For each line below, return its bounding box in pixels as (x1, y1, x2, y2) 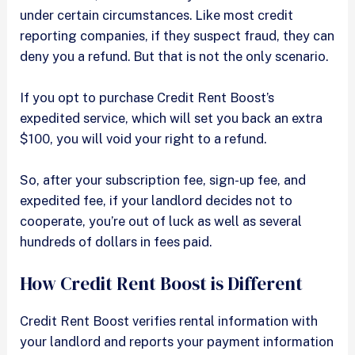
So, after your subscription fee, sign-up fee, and (20, 172, 307, 189)
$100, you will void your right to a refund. (20, 131, 270, 147)
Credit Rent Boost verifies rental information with (20, 312, 319, 329)
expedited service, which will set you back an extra (20, 110, 323, 127)
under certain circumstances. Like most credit (20, 6, 294, 23)
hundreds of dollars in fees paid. (20, 234, 216, 250)
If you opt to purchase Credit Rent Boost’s (20, 90, 275, 106)
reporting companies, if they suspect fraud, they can (20, 27, 335, 44)
